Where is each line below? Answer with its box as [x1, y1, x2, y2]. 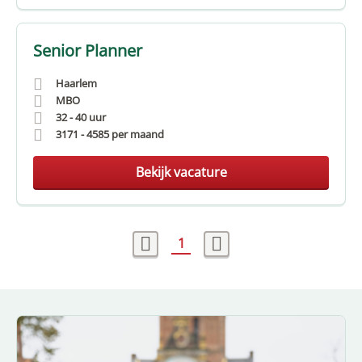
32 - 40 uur [56, 110, 106, 124]
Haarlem [56, 76, 97, 90]
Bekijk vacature [135, 163, 227, 181]
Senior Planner [33, 40, 142, 61]
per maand [112, 127, 164, 141]
